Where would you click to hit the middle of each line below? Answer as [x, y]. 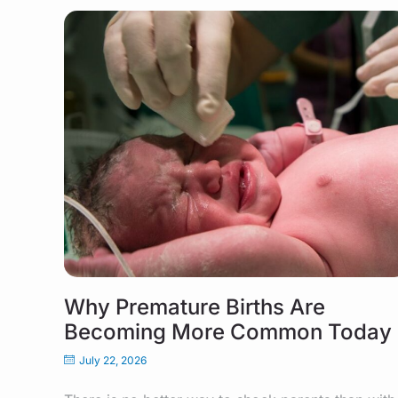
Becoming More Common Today [228, 331]
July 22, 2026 [113, 360]
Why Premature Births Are [195, 306]
